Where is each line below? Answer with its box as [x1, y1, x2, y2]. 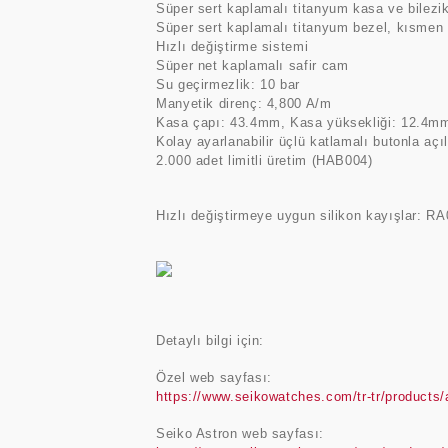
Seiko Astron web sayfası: [156, 426, 324, 441]
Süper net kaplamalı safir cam [156, 58, 349, 73]
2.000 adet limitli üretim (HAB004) [156, 153, 373, 168]
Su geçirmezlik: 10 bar [156, 77, 300, 92]
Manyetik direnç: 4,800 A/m [156, 96, 332, 111]
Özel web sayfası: [156, 370, 272, 385]
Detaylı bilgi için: [156, 333, 265, 348]
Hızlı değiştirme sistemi [156, 39, 309, 54]
